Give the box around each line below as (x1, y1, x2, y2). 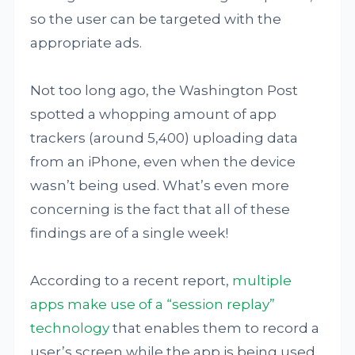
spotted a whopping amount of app (30, 106, 277, 122)
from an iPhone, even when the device (30, 154, 296, 170)
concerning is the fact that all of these (30, 201, 291, 217)
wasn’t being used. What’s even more (30, 177, 290, 193)
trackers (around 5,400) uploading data (30, 130, 299, 146)
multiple (232, 273, 292, 288)
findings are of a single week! (30, 225, 229, 241)
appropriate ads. (30, 35, 143, 51)
